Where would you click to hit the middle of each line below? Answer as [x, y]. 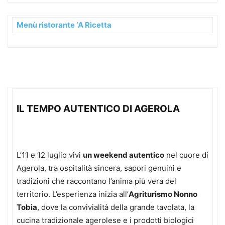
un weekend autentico [124, 155]
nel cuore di [186, 155]
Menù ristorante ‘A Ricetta [64, 25]
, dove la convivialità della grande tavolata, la [116, 207]
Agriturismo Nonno [163, 194]
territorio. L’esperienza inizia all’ [73, 194]
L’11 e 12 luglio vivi [50, 155]
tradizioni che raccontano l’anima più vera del [96, 181]
